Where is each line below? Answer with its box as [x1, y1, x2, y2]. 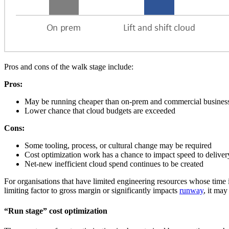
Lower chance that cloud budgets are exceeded [25, 106, 175, 116]
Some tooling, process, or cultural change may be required [25, 141, 212, 150]
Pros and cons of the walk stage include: [4, 62, 133, 72]
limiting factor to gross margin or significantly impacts [4, 186, 179, 195]
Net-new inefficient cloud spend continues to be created [25, 159, 203, 169]
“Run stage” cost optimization [4, 206, 107, 215]
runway [179, 186, 203, 195]
